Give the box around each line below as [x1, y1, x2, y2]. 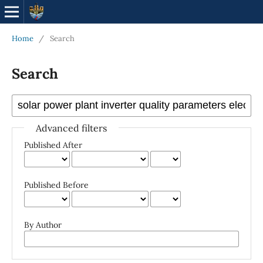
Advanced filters [35, 122, 107, 134]
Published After [23, 139, 82, 150]
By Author [23, 219, 62, 230]
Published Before [23, 179, 89, 190]
